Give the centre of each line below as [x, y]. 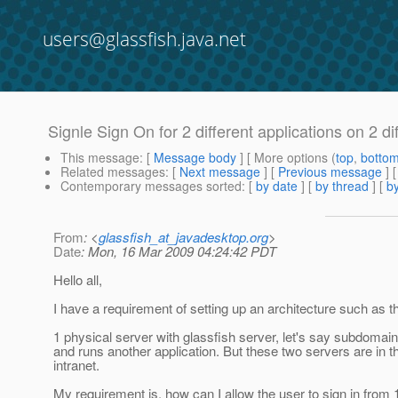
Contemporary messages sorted [151, 186]
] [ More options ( [286, 158]
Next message [220, 172]
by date [277, 186]
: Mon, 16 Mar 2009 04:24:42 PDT [179, 251]
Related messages [113, 172]
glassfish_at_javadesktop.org [183, 237]
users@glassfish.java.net [144, 39]
